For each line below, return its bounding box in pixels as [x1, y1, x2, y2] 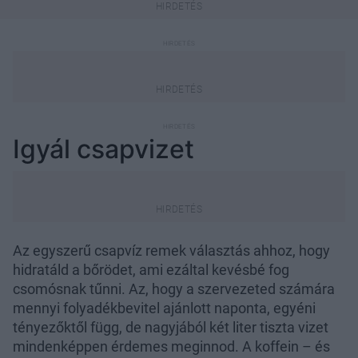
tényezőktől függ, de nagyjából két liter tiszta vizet [13, 319, 328, 336]
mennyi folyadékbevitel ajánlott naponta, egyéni [13, 300, 316, 317]
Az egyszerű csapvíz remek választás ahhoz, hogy [13, 242, 330, 260]
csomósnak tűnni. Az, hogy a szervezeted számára [13, 280, 335, 298]
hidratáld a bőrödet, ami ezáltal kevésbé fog [13, 261, 289, 279]
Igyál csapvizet [13, 133, 194, 165]
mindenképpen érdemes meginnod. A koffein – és [13, 338, 330, 356]
